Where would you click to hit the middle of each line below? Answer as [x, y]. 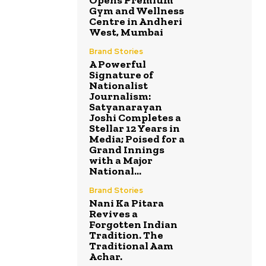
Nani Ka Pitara [126, 203]
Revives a [113, 213]
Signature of [121, 75]
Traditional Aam [131, 246]
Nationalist [118, 85]
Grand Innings [127, 149]
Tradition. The [126, 235]
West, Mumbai [126, 32]
